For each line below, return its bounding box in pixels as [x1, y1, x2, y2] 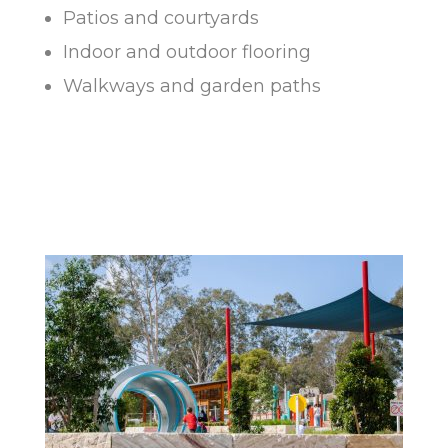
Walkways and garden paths [62, 75, 321, 98]
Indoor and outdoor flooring [62, 41, 311, 64]
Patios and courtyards [62, 7, 259, 30]
